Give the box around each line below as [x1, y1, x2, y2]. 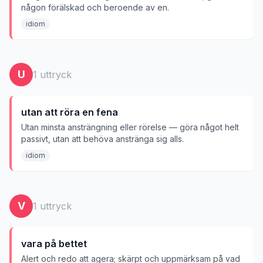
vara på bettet [21, 238, 87, 249]
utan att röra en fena [21, 106, 118, 118]
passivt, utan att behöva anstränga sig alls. [21, 134, 184, 144]
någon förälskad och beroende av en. [21, 2, 169, 12]
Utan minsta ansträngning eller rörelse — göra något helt [21, 122, 239, 132]
